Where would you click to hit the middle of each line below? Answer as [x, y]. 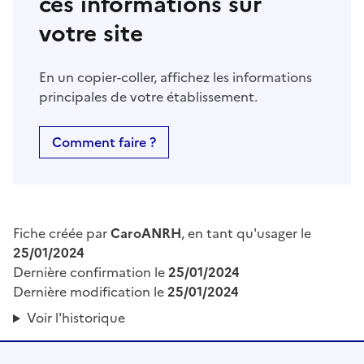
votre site [91, 34]
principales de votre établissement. [148, 97]
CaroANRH [146, 234]
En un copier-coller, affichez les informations [175, 78]
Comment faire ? [104, 143]
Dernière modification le [90, 292]
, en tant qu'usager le [246, 234]
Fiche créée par [62, 234]
